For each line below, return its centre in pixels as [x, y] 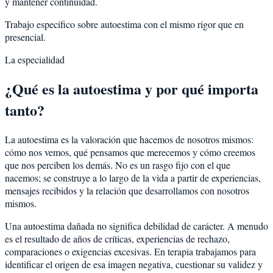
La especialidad [35, 59]
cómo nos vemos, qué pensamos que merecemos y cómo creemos [130, 152]
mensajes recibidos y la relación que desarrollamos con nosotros [127, 190]
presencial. [25, 37]
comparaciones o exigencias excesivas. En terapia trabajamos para [130, 251]
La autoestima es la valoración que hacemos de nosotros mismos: [129, 139]
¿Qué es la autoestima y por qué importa [132, 88]
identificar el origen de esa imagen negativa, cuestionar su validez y [134, 264]
